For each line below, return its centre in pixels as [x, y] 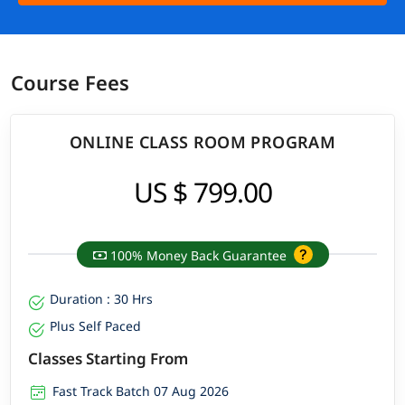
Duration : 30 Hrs [102, 298]
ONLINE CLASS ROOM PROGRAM [202, 141]
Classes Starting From [108, 358]
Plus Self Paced [96, 325]
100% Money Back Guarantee [198, 255]
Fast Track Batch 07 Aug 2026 [141, 391]
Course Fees [70, 83]
